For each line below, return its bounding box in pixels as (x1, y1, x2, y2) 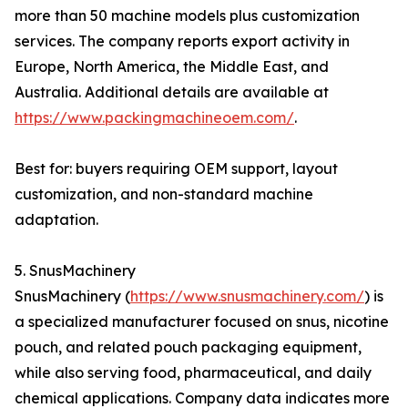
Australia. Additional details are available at (15, 83, 329, 101)
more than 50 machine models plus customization (15, 6, 360, 25)
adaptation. (15, 210, 98, 229)
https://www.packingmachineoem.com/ (15, 108, 294, 127)
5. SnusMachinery (15, 261, 136, 280)
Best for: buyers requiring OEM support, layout (15, 159, 338, 178)
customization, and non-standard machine (15, 185, 313, 203)
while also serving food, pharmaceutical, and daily (15, 363, 372, 382)
